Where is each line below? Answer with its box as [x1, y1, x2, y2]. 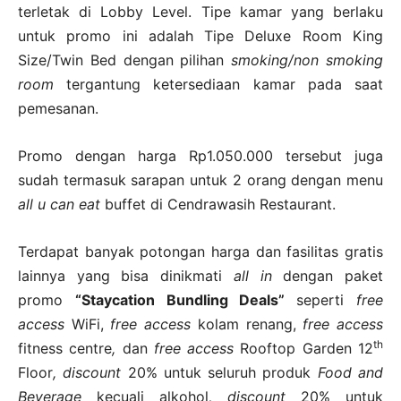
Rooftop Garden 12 [240, 339, 374, 358]
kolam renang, [197, 315, 303, 334]
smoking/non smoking [224, 51, 384, 70]
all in [233, 267, 272, 286]
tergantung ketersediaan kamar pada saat [54, 75, 383, 94]
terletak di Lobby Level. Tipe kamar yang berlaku [18, 3, 383, 21]
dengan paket [271, 267, 384, 286]
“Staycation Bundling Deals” [74, 291, 297, 310]
